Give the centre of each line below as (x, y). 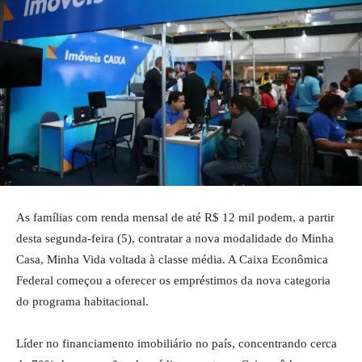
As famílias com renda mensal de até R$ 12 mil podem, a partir (175, 218)
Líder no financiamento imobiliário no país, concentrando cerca (177, 344)
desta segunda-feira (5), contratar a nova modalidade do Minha (175, 239)
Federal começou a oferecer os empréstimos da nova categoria (173, 281)
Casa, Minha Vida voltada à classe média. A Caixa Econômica (172, 260)
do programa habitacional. (82, 302)
